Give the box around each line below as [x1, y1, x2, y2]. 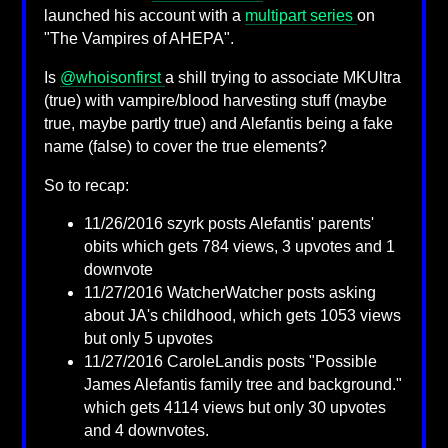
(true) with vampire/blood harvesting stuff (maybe [43, 91, 387, 109]
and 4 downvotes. [83, 422, 209, 440]
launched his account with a [43, 7, 245, 25]
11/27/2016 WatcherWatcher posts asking [83, 284, 376, 302]
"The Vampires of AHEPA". [43, 30, 234, 48]
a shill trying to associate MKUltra [164, 68, 401, 86]
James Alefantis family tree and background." [83, 376, 402, 394]
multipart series [244, 7, 357, 25]
